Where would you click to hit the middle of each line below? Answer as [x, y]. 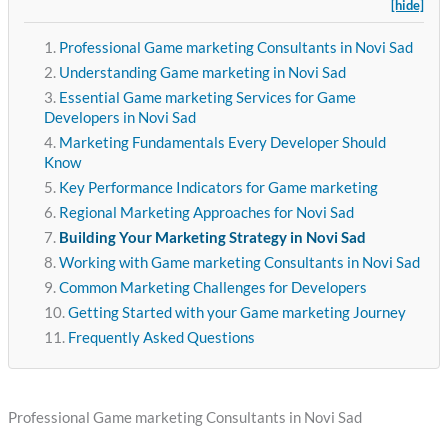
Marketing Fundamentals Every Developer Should [222, 143]
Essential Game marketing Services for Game [207, 98]
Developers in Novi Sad [119, 118]
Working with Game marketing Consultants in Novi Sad [239, 263]
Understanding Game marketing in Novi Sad [202, 73]
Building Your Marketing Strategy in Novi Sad [212, 238]
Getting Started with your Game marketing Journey [236, 313]
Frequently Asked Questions [161, 338]
